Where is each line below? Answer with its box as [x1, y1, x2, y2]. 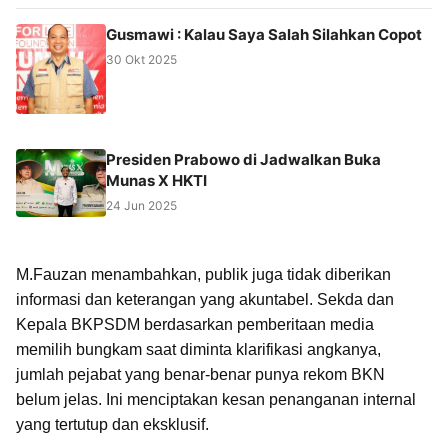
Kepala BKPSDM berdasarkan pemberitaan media [16, 315, 374, 333]
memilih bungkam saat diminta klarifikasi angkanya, [16, 340, 381, 358]
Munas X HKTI [106, 171, 207, 191]
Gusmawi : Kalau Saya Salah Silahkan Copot [106, 25, 422, 45]
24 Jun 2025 [106, 198, 177, 214]
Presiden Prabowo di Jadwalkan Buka [106, 150, 381, 170]
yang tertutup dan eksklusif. [16, 415, 209, 433]
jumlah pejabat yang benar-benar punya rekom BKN [16, 365, 385, 383]
